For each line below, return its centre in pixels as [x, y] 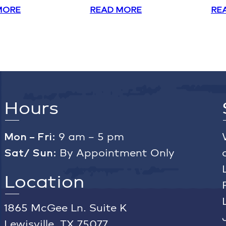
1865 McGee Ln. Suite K [65, 208]
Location [44, 182]
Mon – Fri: [30, 137]
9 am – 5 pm [90, 137]
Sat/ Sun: [30, 153]
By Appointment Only [115, 153]
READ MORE [116, 10]
